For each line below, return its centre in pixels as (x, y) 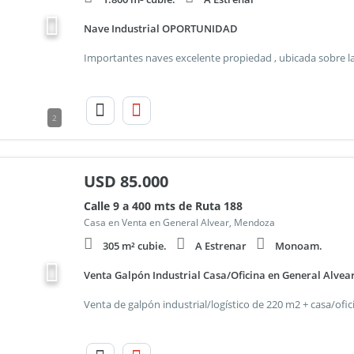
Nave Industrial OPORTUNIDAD (160, 28)
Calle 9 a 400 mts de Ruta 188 (163, 206)
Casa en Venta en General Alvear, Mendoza (179, 222)
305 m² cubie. (134, 246)
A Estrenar (220, 246)
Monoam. (298, 246)
